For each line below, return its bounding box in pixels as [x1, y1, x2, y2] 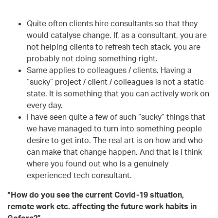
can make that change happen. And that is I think [27, 146, 202, 157]
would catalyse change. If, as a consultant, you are [27, 30, 207, 40]
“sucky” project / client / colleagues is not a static [27, 76, 204, 87]
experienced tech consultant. [27, 170, 132, 180]
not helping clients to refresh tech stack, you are [27, 41, 200, 52]
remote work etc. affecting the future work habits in [7, 201, 197, 211]
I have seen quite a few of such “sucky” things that [27, 111, 205, 122]
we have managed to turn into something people [27, 123, 202, 133]
